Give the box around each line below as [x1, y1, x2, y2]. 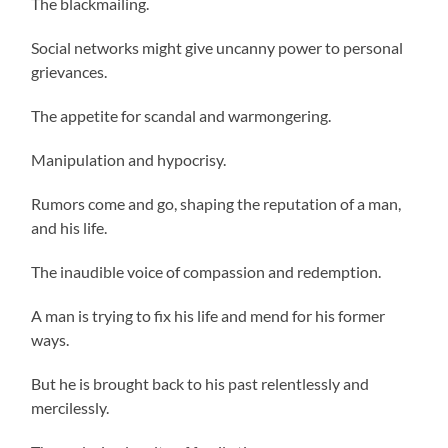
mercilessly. [31, 398, 110, 418]
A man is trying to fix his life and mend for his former [31, 306, 386, 326]
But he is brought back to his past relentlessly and [31, 374, 370, 394]
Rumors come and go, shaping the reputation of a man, [31, 194, 402, 214]
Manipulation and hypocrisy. [31, 150, 227, 170]
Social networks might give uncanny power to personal [31, 38, 404, 58]
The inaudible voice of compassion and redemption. [31, 262, 388, 282]
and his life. [31, 218, 108, 238]
